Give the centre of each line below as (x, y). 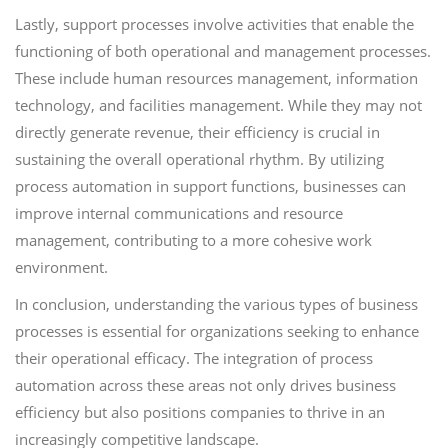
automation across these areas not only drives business (205, 385)
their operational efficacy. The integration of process (194, 358)
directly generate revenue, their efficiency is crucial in (197, 132)
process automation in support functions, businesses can (210, 186)
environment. (61, 267)
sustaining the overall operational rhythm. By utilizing (199, 159)
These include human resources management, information (216, 78)
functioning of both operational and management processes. (223, 51)
